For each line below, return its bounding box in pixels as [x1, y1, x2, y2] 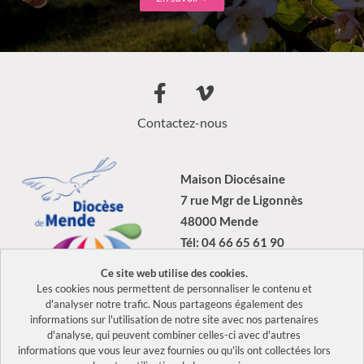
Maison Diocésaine [180, 171, 285, 186]
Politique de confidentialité [113, 333, 251, 349]
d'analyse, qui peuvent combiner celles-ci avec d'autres [47, 328, 301, 341]
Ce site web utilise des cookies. [100, 266, 248, 279]
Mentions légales [253, 314, 339, 330]
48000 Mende [180, 213, 258, 228]
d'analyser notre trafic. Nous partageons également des [45, 297, 303, 310]
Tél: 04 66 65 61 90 [180, 234, 284, 249]
